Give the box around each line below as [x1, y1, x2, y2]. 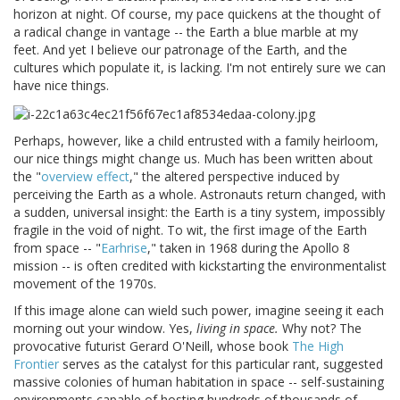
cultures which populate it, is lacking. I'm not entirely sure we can [13, 59, 386, 77]
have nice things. [13, 77, 109, 95]
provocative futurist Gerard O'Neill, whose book [13, 337, 292, 354]
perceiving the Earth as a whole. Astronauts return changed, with [13, 185, 386, 203]
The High [292, 337, 344, 354]
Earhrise [101, 238, 147, 256]
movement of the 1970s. [13, 274, 156, 292]
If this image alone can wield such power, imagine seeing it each [13, 301, 384, 319]
